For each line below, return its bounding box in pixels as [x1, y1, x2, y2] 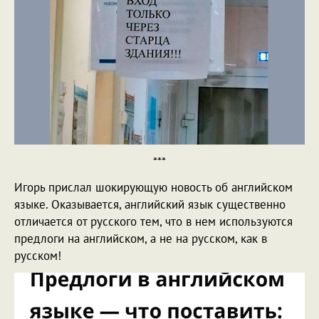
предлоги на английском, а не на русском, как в [14, 231, 267, 246]
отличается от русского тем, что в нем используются [14, 214, 293, 229]
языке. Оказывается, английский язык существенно [14, 197, 286, 212]
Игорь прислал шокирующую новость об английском [14, 179, 293, 195]
